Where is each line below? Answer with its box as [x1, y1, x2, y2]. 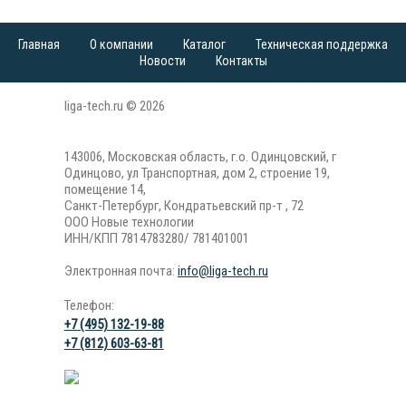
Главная [18, 37, 60, 52]
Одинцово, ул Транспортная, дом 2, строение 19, [63, 165, 330, 181]
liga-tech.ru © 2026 [63, 98, 165, 114]
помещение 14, [63, 181, 146, 198]
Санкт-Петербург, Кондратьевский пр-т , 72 [63, 198, 304, 214]
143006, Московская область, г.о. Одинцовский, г [63, 149, 336, 165]
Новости [139, 53, 186, 68]
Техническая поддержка [256, 37, 388, 52]
